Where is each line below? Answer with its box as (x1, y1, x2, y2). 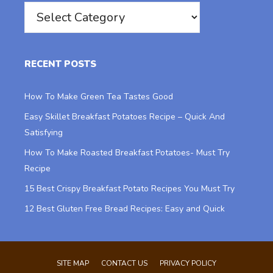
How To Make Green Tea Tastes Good (24, 90, 173, 102)
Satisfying (24, 126, 63, 138)
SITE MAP (57, 258, 89, 268)
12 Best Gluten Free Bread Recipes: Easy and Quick (24, 202, 225, 214)
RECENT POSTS (24, 57, 96, 70)
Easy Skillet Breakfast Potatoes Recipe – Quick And (24, 110, 225, 122)
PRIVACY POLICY (160, 258, 216, 268)
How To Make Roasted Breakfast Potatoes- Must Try (24, 146, 230, 158)
